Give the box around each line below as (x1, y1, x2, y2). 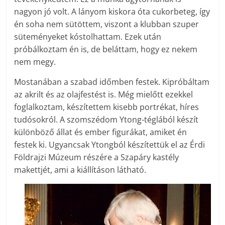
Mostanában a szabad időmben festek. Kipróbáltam (14, 76, 210, 88)
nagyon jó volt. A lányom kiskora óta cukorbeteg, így (14, 6, 210, 18)
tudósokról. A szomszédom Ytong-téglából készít (14, 114, 199, 126)
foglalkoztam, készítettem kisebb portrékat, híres (14, 101, 199, 113)
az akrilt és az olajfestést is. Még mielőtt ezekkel (14, 89, 193, 100)
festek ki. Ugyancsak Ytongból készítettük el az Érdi (14, 139, 205, 151)
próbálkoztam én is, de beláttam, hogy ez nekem (14, 44, 198, 55)
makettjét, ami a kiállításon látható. (14, 164, 147, 176)
